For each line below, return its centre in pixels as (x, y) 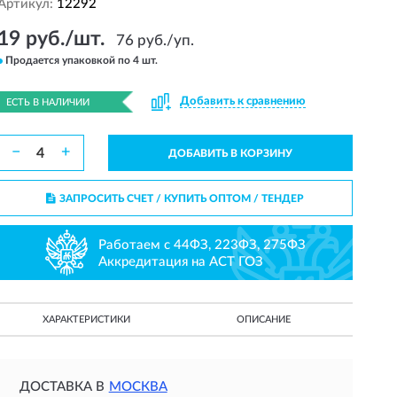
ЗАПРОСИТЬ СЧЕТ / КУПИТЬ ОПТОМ (155, 198)
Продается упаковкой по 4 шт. (81, 61)
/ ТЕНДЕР (277, 198)
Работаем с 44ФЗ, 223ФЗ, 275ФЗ (202, 245)
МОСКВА (138, 387)
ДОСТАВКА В (62, 387)
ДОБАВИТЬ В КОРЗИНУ (230, 153)
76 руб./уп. (155, 40)
